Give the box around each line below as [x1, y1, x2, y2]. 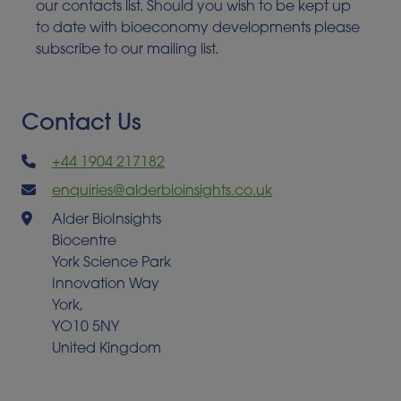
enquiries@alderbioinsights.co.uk [51, 184, 272, 200]
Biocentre [51, 235, 116, 250]
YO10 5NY [51, 320, 119, 336]
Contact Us [21, 113, 141, 136]
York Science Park [51, 256, 171, 271]
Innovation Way [51, 277, 159, 293]
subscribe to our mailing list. [36, 43, 218, 58]
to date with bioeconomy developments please [36, 21, 360, 37]
